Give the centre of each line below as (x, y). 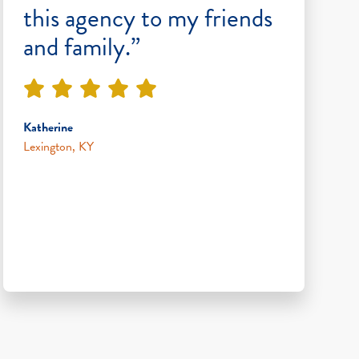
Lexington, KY (58, 146)
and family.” (82, 46)
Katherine (48, 127)
